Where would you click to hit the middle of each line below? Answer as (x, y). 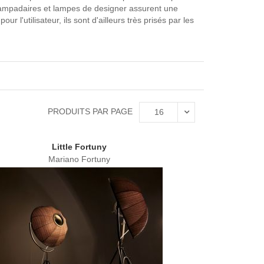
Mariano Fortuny (79, 159)
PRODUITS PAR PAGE (90, 111)
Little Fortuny (79, 147)
